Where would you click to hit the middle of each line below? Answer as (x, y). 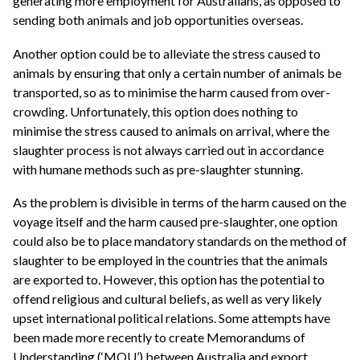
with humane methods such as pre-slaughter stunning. (158, 169)
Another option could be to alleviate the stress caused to (167, 53)
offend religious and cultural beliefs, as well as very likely (167, 299)
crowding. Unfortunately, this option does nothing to (155, 111)
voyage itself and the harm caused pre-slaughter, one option (175, 222)
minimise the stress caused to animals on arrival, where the (171, 130)
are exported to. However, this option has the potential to (169, 280)
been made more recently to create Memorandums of (159, 337)
